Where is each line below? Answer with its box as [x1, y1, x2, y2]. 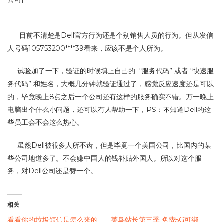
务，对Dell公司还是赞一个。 [7, 166, 97, 175]
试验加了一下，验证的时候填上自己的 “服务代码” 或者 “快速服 [7, 66, 214, 75]
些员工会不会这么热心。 [7, 118, 84, 127]
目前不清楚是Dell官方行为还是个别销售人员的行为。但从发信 [7, 31, 213, 40]
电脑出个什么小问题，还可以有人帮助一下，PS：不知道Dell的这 [7, 105, 211, 114]
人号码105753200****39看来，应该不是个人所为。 [7, 44, 167, 53]
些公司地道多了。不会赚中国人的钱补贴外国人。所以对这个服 [7, 154, 202, 163]
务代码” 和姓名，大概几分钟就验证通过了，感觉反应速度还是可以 [7, 79, 214, 88]
